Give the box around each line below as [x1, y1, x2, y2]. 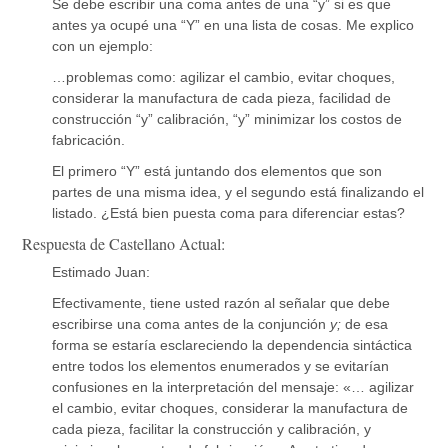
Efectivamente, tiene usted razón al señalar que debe [52, 294, 391, 311]
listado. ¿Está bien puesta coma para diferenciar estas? [52, 204, 406, 221]
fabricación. [52, 131, 126, 148]
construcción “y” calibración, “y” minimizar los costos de [52, 110, 403, 127]
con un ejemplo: [52, 37, 154, 54]
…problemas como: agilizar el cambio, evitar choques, [52, 68, 396, 85]
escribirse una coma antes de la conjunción [52, 315, 331, 332]
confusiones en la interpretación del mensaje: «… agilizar [52, 378, 415, 395]
